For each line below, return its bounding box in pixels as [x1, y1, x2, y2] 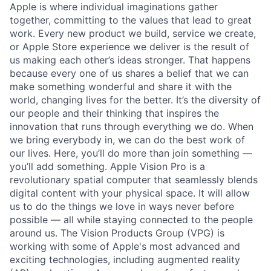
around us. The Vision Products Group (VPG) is [10, 226, 224, 239]
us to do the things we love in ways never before [10, 200, 234, 212]
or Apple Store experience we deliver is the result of [10, 40, 249, 53]
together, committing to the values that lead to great [10, 13, 252, 26]
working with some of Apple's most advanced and [10, 240, 240, 252]
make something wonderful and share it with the [10, 80, 232, 93]
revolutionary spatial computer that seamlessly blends [10, 173, 258, 186]
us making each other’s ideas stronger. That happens [10, 53, 250, 66]
